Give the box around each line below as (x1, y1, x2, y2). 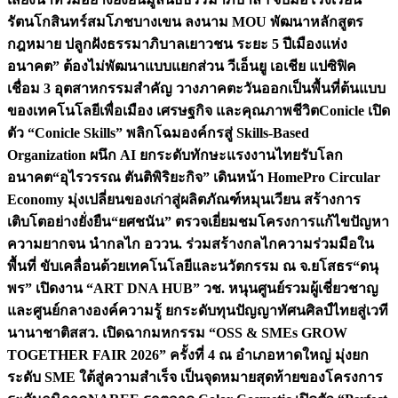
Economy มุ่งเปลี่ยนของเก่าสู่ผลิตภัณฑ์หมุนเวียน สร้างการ (7, 192, 361, 207)
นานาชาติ (7, 325, 69, 340)
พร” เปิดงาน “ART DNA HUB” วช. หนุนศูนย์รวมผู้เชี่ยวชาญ (7, 281, 378, 296)
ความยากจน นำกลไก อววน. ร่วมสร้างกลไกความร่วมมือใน (7, 236, 374, 251)
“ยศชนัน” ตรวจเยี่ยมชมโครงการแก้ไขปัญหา (111, 214, 389, 229)
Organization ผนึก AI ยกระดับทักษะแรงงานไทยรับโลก (7, 147, 343, 163)
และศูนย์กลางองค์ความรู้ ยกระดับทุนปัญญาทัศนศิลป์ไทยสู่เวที (7, 303, 388, 318)
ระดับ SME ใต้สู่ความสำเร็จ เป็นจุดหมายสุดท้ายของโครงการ (7, 370, 383, 385)
